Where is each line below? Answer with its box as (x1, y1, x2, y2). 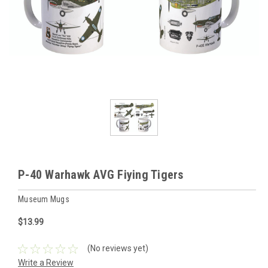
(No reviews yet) (87, 243, 148, 254)
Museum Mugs (18, 194, 69, 204)
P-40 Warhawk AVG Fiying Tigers (18, 167, 184, 182)
